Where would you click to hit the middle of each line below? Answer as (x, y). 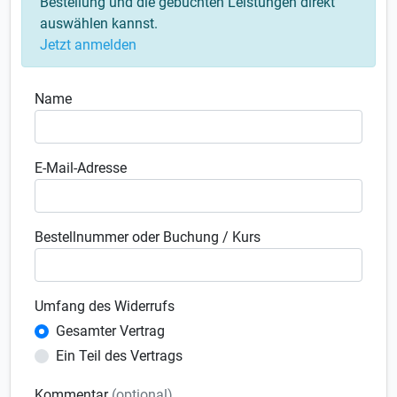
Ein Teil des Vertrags (120, 356)
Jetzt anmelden (89, 45)
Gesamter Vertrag (111, 331)
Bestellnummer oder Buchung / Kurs (148, 237)
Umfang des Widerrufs (105, 306)
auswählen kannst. (99, 23)
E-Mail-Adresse (81, 168)
